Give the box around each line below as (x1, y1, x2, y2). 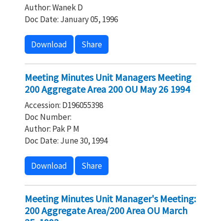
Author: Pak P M (25, 123, 79, 134)
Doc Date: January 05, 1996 (25, 14, 118, 25)
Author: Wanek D (25, 2, 83, 13)
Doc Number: (25, 111, 72, 122)
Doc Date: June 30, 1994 (25, 135, 108, 146)
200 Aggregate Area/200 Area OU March (25, 204, 187, 217)
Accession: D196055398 (25, 100, 103, 110)
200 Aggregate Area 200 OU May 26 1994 (25, 83, 190, 95)
